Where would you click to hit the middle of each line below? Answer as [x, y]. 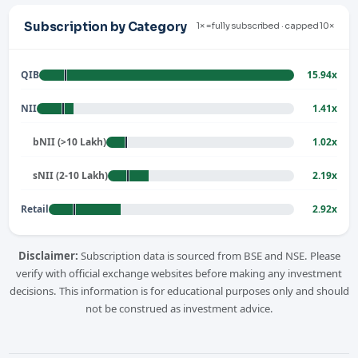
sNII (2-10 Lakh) [71, 175]
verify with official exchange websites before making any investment [179, 273]
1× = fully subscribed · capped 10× [265, 26]
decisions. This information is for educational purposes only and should [179, 290]
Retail [35, 209]
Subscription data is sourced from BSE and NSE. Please [209, 255]
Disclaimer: [48, 255]
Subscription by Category [105, 26]
